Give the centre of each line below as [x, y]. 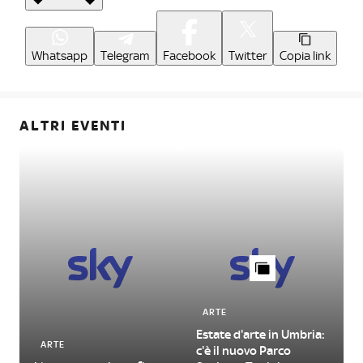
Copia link [305, 56]
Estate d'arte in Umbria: [261, 335]
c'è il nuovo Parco [243, 351]
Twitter [248, 56]
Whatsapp [60, 56]
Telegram [125, 56]
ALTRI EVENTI [73, 126]
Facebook [189, 56]
